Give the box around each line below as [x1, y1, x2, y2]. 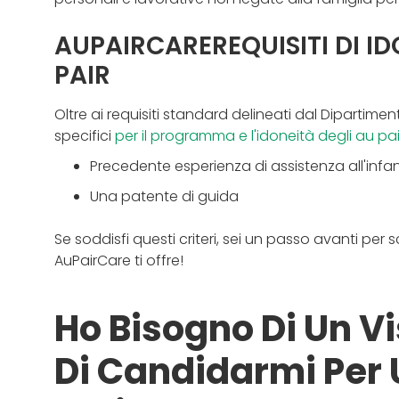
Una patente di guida [89, 185, 242, 207]
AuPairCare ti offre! [53, 249, 183, 271]
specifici [53, 125, 115, 146]
